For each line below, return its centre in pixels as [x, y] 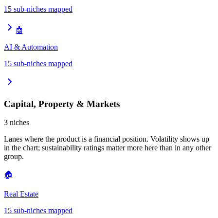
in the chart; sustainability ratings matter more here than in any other [108, 148]
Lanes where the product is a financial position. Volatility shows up [107, 139]
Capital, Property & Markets [62, 104]
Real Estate [21, 194]
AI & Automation [31, 47]
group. [14, 157]
